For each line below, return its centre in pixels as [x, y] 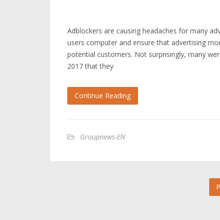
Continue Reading [103, 96]
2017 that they [90, 66]
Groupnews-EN [103, 137]
